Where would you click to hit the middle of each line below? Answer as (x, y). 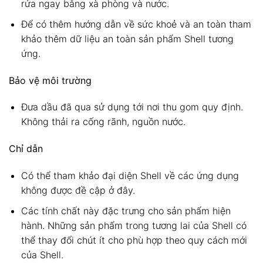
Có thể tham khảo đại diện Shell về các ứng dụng (130, 176)
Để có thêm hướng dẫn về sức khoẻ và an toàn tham (136, 24)
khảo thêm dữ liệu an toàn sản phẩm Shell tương (127, 38)
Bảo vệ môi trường (50, 80)
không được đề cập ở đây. (78, 190)
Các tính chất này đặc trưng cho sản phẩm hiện (126, 210)
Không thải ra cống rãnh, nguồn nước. (103, 122)
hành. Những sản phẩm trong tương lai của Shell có (134, 225)
